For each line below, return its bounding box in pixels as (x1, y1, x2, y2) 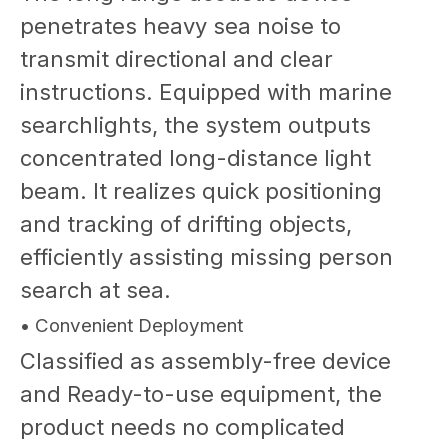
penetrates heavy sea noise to (20, 12, 341, 39)
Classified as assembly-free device (20, 347, 391, 374)
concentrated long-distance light (20, 144, 371, 171)
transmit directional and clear (20, 45, 333, 72)
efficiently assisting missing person (20, 243, 393, 270)
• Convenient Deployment (20, 313, 243, 337)
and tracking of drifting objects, (20, 210, 352, 237)
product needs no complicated (20, 413, 345, 440)
